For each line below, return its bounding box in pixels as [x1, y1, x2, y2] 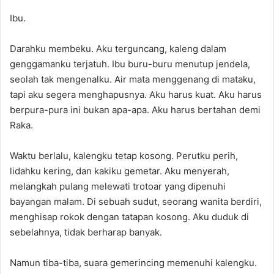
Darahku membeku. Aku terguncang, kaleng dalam [10, 43, 226, 54]
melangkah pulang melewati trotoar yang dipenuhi [10, 180, 226, 192]
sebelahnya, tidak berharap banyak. [10, 226, 162, 238]
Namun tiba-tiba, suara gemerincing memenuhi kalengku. [10, 257, 257, 268]
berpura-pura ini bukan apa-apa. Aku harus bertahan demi [10, 104, 261, 116]
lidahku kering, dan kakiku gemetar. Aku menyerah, [10, 165, 229, 177]
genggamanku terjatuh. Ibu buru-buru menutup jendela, [10, 58, 250, 70]
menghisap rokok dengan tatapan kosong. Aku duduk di [10, 211, 249, 223]
